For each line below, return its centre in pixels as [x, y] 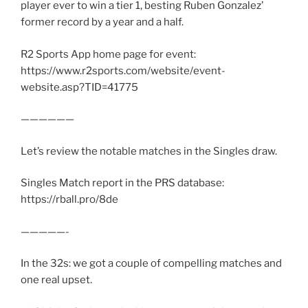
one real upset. [56, 280]
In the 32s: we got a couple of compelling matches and [151, 264]
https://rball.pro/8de [69, 200]
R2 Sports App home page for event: [108, 54]
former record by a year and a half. [102, 22]
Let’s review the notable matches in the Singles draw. [149, 151]
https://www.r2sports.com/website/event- [123, 70]
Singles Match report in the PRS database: [122, 183]
